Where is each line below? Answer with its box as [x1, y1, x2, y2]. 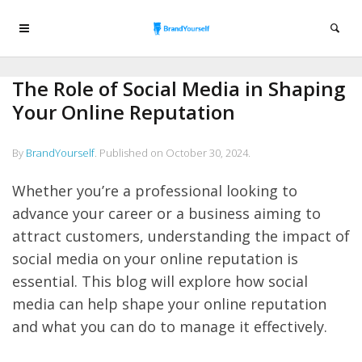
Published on [99, 145, 166, 160]
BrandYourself [26, 145, 95, 160]
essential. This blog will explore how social [12, 271, 308, 291]
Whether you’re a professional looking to [12, 181, 297, 200]
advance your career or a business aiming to [12, 204, 321, 223]
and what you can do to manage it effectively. [12, 317, 327, 336]
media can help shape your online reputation [12, 294, 326, 314]
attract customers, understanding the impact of [12, 226, 350, 246]
